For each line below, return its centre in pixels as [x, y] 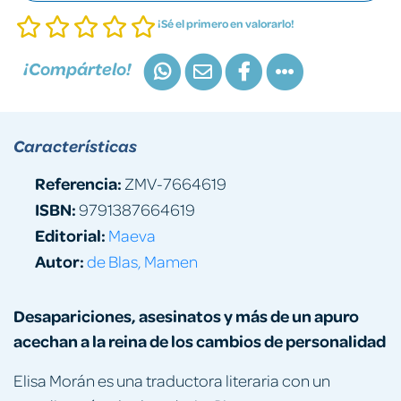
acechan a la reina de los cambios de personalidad [200, 340]
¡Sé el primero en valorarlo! [226, 23]
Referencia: [78, 183]
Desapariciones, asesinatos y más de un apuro [186, 315]
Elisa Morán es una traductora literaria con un [172, 380]
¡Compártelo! [77, 69]
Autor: [60, 260]
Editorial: [70, 235]
